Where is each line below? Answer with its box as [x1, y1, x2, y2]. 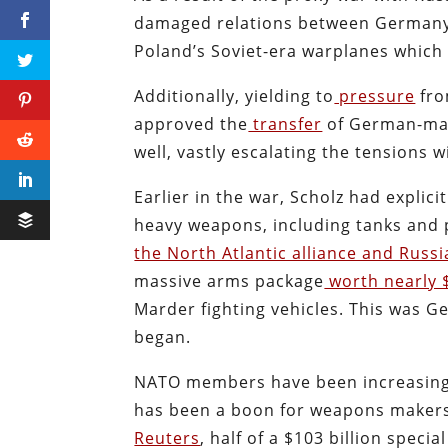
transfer [248, 112, 323, 135]
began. [134, 325, 192, 348]
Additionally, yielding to [134, 84, 335, 107]
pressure [334, 84, 416, 107]
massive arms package [134, 269, 325, 292]
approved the [134, 112, 249, 135]
